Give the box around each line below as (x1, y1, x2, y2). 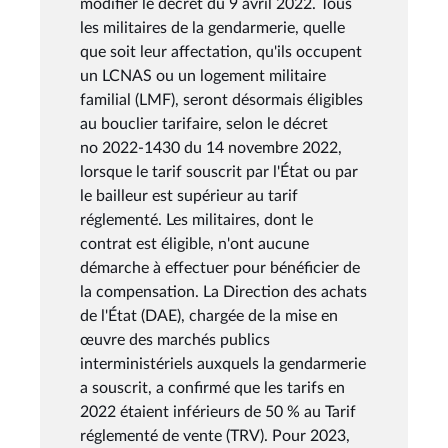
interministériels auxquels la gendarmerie (80, 355, 366, 372)
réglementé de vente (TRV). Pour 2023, (80, 427, 350, 444)
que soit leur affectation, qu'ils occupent (80, 43, 362, 60)
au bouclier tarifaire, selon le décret (80, 115, 328, 132)
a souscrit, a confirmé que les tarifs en (80, 379, 345, 396)
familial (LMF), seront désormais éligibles (80, 91, 363, 108)
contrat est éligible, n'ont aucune (80, 235, 309, 252)
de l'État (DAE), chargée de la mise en (80, 307, 338, 324)
